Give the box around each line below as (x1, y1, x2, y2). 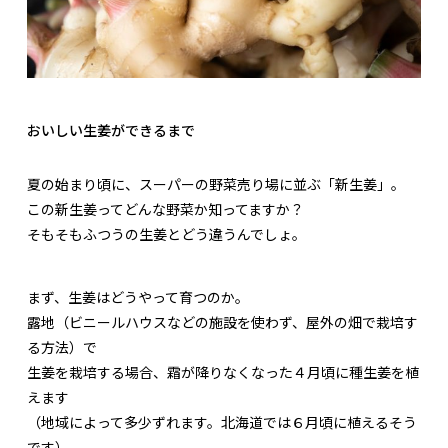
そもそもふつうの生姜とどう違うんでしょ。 (27, 223, 306, 244)
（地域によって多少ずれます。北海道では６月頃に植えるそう (27, 411, 417, 432)
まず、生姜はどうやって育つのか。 (27, 286, 249, 307)
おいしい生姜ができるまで (27, 119, 195, 140)
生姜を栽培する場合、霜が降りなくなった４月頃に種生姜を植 (27, 361, 419, 382)
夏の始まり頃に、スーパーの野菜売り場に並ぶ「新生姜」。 (27, 173, 405, 194)
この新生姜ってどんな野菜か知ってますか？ (27, 198, 318, 219)
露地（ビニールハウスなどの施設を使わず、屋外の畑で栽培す (27, 311, 418, 332)
